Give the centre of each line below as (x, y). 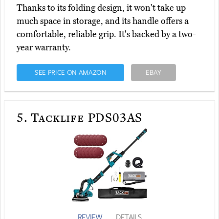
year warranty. (44, 48)
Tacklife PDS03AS (85, 117)
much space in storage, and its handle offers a (103, 21)
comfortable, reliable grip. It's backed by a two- (106, 34)
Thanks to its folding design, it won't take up (101, 8)
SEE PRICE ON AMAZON (70, 73)
